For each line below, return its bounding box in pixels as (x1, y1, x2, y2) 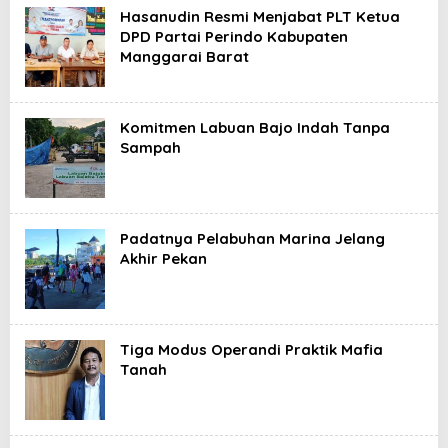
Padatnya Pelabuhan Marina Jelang (120, 229, 385, 248)
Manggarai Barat (120, 47, 249, 66)
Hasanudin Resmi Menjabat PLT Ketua (120, 7, 400, 26)
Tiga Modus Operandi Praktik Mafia (120, 340, 383, 359)
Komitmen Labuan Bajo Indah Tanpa (120, 118, 390, 137)
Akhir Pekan (120, 249, 207, 268)
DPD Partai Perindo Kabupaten (120, 27, 348, 46)
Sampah (120, 138, 181, 157)
